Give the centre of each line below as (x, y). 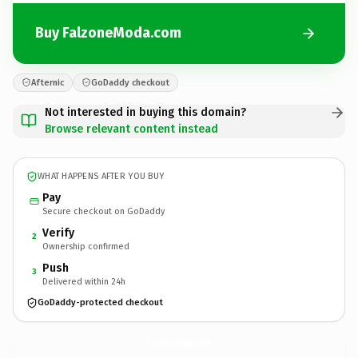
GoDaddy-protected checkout (100, 302)
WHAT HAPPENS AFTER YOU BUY (101, 176)
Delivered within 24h (84, 281)
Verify (58, 233)
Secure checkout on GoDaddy (103, 211)
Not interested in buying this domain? (145, 112)
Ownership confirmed (86, 246)
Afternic (48, 82)
